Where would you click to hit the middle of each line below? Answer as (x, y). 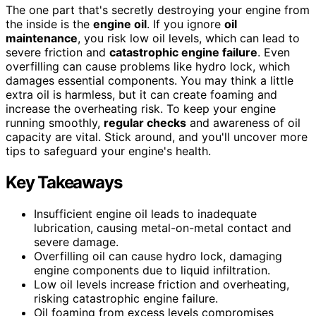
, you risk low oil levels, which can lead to (189, 38)
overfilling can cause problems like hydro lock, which (148, 66)
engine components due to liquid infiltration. (152, 270)
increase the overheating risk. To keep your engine (141, 108)
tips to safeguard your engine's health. (108, 151)
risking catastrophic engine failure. (126, 298)
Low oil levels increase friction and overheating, (162, 284)
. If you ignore (186, 24)
